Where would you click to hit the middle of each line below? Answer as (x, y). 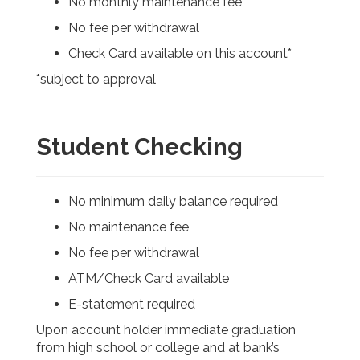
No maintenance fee (128, 227)
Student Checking (139, 147)
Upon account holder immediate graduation (166, 330)
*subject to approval (96, 80)
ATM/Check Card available (148, 279)
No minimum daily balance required (173, 202)
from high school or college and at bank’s (157, 348)
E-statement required (131, 305)
